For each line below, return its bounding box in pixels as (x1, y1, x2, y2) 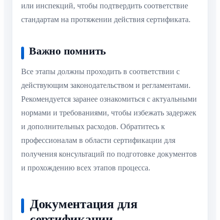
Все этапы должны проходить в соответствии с (21, 67, 180, 76)
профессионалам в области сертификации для (21, 136, 175, 144)
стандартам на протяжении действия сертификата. (21, 15, 191, 24)
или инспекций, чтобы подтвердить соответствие (21, 1, 188, 10)
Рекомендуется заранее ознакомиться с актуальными (21, 94, 197, 103)
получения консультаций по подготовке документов (21, 149, 197, 158)
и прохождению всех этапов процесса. (21, 163, 150, 172)
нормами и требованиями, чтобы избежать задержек (21, 108, 196, 117)
